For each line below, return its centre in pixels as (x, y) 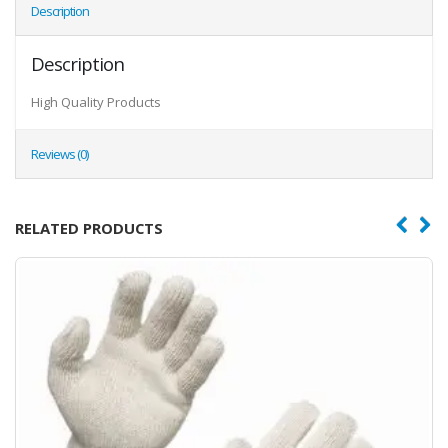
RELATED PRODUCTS (89, 228)
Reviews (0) (59, 154)
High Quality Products (96, 102)
